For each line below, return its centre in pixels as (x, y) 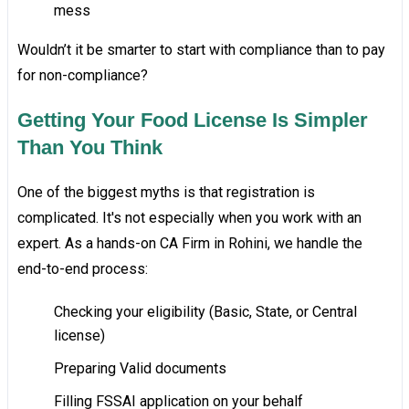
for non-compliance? (82, 76)
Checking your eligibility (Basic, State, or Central (205, 312)
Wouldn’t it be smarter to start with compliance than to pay (201, 50)
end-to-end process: (82, 269)
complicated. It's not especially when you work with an (189, 218)
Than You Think (89, 148)
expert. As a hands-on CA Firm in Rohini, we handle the (189, 244)
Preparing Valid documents (140, 369)
